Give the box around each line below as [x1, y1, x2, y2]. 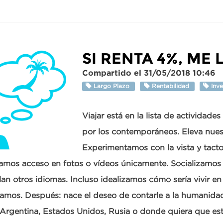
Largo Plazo [92, 83, 132, 89]
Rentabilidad [149, 83, 191, 89]
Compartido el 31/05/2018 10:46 [82, 68, 216, 77]
